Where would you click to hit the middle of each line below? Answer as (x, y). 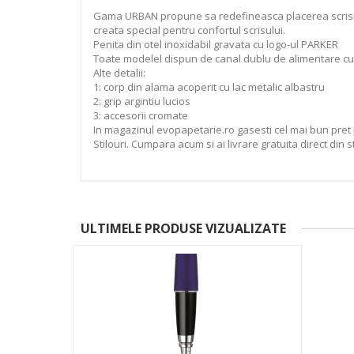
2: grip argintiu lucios (142, 101)
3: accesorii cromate (141, 115)
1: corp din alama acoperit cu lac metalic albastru (209, 87)
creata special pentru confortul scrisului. (189, 30)
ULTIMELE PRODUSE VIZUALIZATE (183, 228)
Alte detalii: (119, 72)
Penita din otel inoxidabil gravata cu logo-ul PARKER (216, 44)
